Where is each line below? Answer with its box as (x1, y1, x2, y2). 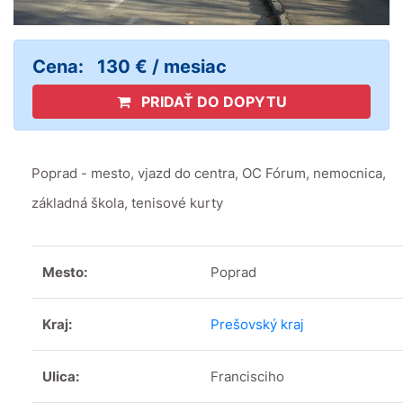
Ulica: (42, 368, 79, 386)
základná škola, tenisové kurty (31, 194, 223, 212)
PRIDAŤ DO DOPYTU (137, 93, 287, 112)
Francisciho (210, 368, 284, 386)
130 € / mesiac (97, 56, 227, 78)
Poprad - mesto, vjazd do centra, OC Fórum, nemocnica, (31, 165, 386, 183)
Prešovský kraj (210, 316, 304, 334)
